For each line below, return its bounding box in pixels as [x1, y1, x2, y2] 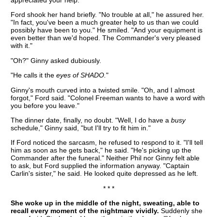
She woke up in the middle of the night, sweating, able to [11, 199, 200, 207]
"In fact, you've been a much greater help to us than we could [11, 18, 199, 27]
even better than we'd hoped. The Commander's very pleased [11, 34, 201, 42]
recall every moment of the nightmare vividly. [11, 207, 159, 215]
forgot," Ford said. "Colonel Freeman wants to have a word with [11, 93, 205, 102]
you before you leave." [11, 101, 80, 109]
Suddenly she [159, 207, 203, 215]
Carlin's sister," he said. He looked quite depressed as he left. [11, 170, 199, 178]
